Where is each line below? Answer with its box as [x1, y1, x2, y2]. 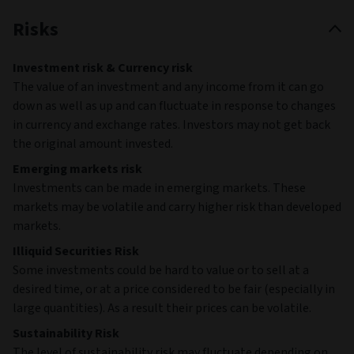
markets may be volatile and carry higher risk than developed [13, 198, 341, 216]
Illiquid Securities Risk [13, 242, 139, 260]
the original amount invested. [13, 134, 173, 153]
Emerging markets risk [13, 160, 142, 178]
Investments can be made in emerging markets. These [13, 179, 306, 197]
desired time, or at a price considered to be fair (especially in [13, 280, 335, 298]
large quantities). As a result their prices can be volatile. [13, 299, 311, 317]
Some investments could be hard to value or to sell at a [13, 261, 309, 279]
